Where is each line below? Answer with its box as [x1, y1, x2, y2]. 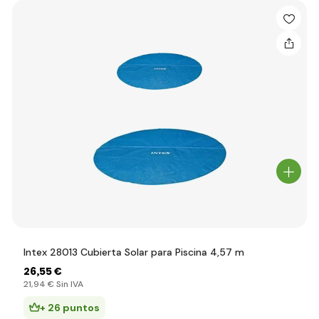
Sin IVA [54, 278, 83, 290]
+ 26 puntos [40, 301, 100, 314]
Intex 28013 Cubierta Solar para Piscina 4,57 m [23, 246, 244, 258]
